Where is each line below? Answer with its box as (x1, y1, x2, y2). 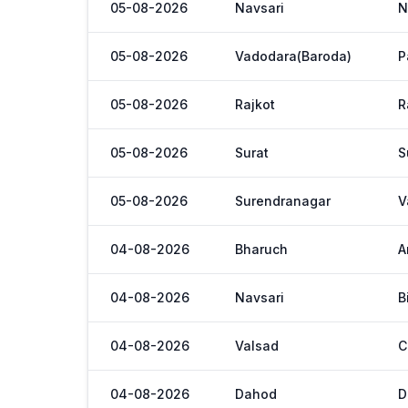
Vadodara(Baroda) (235, 48, 352, 64)
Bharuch (235, 241, 288, 257)
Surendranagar (235, 193, 331, 209)
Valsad (235, 338, 279, 353)
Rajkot (235, 97, 275, 112)
